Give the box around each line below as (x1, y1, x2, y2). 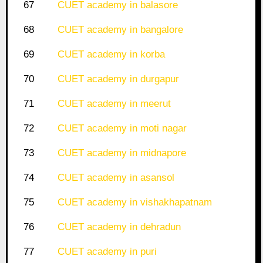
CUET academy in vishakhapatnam (57, 197, 212, 208)
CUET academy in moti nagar (57, 123, 187, 134)
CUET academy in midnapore (57, 147, 186, 159)
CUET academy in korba (57, 49, 165, 60)
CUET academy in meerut (57, 98, 171, 110)
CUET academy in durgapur (57, 73, 179, 85)
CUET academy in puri (57, 246, 157, 258)
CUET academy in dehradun (57, 221, 181, 233)
